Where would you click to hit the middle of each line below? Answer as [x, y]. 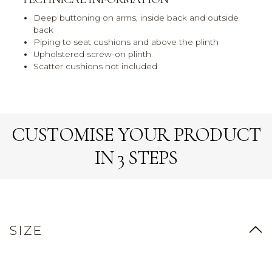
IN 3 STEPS [136, 158]
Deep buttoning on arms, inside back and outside [136, 18]
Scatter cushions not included [95, 66]
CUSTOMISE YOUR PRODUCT [136, 135]
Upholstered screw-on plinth [92, 54]
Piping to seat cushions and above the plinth [126, 42]
